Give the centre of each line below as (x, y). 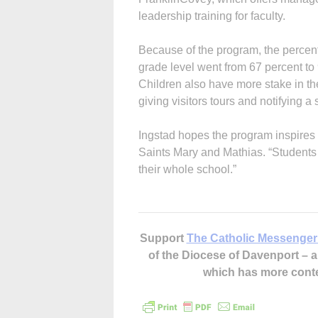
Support (163, 238)
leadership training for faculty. (212, 16)
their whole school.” (187, 169)
